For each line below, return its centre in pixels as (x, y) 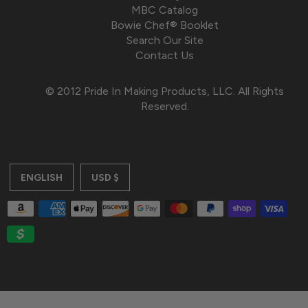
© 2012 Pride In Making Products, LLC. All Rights (165, 91)
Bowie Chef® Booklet (165, 25)
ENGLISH (41, 177)
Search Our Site (165, 40)
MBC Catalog (165, 10)
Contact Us (165, 55)
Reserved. (165, 106)
